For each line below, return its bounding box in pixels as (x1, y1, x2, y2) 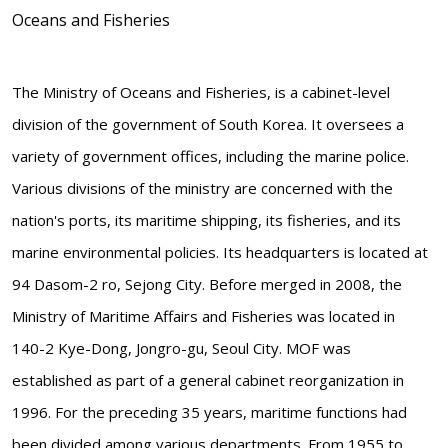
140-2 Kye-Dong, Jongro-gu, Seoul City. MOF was (12, 337, 351, 358)
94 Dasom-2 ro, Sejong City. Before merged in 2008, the (12, 273, 402, 294)
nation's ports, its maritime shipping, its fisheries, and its (12, 209, 401, 230)
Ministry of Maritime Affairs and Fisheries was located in (12, 305, 395, 326)
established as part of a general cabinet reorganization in (12, 369, 404, 390)
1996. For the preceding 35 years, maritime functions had (12, 401, 407, 422)
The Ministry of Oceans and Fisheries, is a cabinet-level (12, 81, 390, 102)
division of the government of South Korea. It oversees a (12, 113, 404, 134)
